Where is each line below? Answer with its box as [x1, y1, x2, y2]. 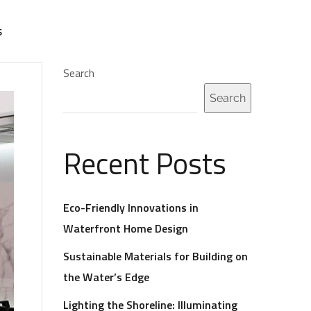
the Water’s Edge [63, 269, 149, 285]
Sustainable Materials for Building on [63, 248, 248, 264]
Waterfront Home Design [63, 220, 188, 237]
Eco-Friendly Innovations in [63, 199, 199, 216]
